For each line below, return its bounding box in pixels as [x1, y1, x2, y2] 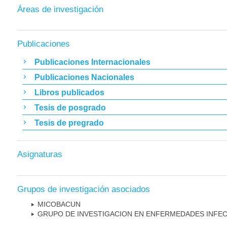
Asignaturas [17, 149, 62, 160]
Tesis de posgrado [34, 103, 106, 112]
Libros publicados [34, 88, 104, 97]
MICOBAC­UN [37, 200, 81, 208]
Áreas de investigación [17, 4, 103, 14]
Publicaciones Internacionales [34, 57, 150, 66]
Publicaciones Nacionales [34, 72, 134, 82]
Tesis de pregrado [34, 118, 104, 127]
